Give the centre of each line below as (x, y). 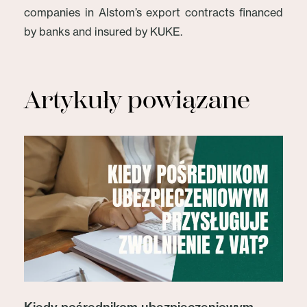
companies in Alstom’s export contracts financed (153, 12)
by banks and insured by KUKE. (103, 32)
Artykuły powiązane (137, 100)
